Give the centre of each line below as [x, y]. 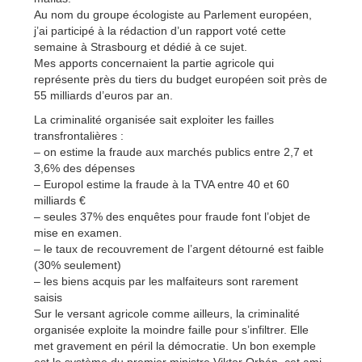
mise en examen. [78, 233]
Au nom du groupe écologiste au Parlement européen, [173, 15]
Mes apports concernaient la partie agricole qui [154, 63]
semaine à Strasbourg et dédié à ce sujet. [141, 47]
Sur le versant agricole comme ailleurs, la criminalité [167, 314]
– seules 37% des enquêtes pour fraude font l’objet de [172, 217]
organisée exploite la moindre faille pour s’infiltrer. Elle [171, 330]
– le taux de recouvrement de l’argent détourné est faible [179, 249]
